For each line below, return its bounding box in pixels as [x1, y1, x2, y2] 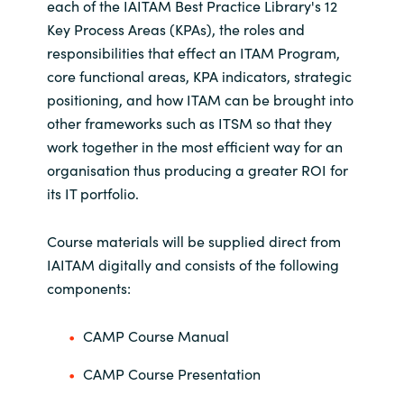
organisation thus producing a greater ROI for [46, 160, 348, 180]
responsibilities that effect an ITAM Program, [46, 42, 340, 63]
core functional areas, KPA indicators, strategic [46, 66, 352, 87]
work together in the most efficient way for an [46, 136, 343, 157]
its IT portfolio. [46, 183, 139, 204]
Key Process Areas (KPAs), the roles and [46, 19, 305, 40]
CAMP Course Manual [82, 326, 229, 346]
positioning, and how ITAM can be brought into [46, 89, 353, 110]
